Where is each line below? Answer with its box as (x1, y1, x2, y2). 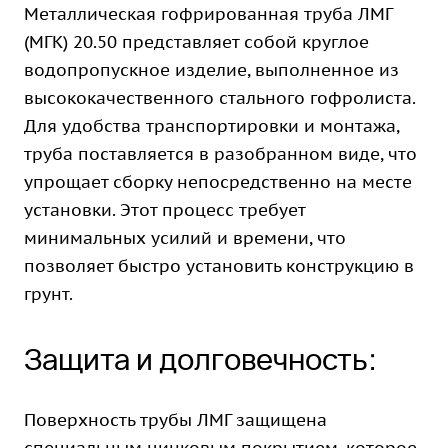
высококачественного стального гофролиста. (24, 87, 415, 109)
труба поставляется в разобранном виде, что (24, 143, 417, 165)
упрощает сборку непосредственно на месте (24, 171, 412, 193)
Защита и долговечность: (24, 339, 377, 379)
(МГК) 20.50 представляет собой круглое (24, 31, 369, 53)
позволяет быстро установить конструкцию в (24, 255, 414, 277)
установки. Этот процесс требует (24, 199, 305, 221)
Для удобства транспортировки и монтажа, (24, 115, 399, 137)
